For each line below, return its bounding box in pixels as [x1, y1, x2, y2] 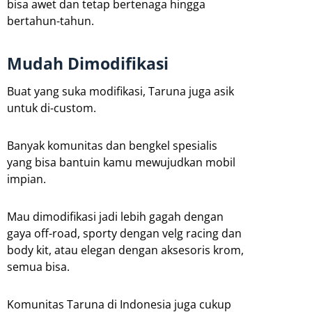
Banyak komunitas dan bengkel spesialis [7, 137, 217, 153]
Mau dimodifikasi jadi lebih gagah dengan [7, 208, 224, 224]
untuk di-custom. [7, 100, 96, 116]
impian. [7, 171, 46, 187]
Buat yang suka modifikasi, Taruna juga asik [7, 83, 234, 99]
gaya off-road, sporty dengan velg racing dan [7, 225, 242, 241]
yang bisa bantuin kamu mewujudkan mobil [7, 154, 235, 170]
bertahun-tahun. [7, 13, 94, 29]
